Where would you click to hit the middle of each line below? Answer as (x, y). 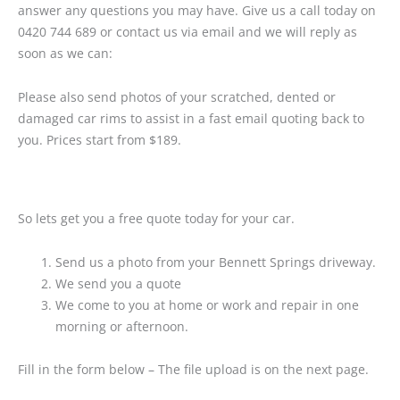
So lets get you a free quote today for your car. (156, 219)
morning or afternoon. (122, 326)
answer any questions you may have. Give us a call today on (197, 11)
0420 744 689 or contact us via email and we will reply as (187, 32)
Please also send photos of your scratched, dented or (177, 96)
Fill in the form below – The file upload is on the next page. (193, 370)
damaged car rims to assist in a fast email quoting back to (191, 118)
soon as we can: (65, 54)
